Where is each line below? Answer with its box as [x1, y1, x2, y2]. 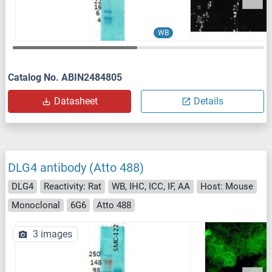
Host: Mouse [200, 181, 253, 192]
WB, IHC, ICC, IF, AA [112, 181, 190, 192]
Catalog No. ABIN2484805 [8, 72, 122, 84]
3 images [33, 228, 72, 240]
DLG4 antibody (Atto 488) [8, 160, 144, 175]
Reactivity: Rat [44, 181, 101, 192]
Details [194, 95, 223, 107]
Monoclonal [12, 199, 60, 211]
